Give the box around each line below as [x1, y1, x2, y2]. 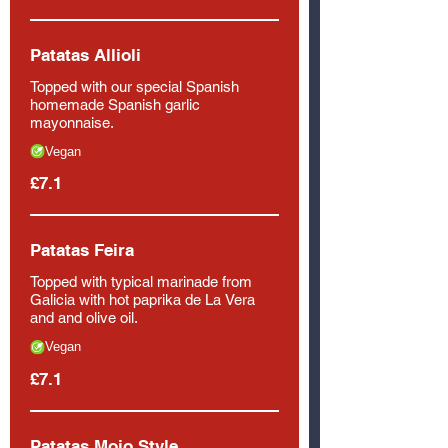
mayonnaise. [30, 113, 114, 131]
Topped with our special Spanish [30, 77, 239, 95]
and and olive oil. [30, 309, 138, 326]
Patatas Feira [30, 240, 134, 260]
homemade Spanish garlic [30, 95, 200, 113]
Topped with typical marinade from [30, 273, 252, 290]
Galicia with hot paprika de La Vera [30, 291, 255, 308]
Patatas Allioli [30, 44, 141, 65]
